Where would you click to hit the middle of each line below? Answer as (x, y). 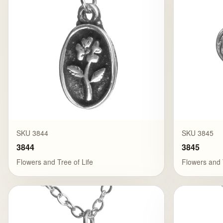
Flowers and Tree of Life (55, 162)
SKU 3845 (198, 133)
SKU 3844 (32, 133)
